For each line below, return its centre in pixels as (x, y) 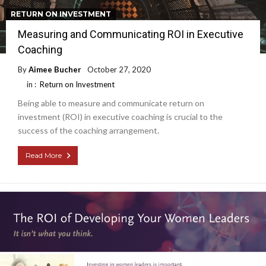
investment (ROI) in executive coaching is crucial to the (120, 117)
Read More (44, 155)
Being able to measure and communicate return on (111, 103)
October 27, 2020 (119, 69)
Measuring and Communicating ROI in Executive (131, 34)
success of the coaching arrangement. (88, 130)
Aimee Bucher (55, 69)
